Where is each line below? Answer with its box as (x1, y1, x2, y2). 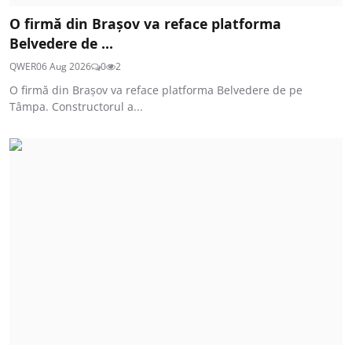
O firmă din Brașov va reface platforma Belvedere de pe (9, 82, 302, 98)
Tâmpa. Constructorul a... (9, 99, 143, 115)
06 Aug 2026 (36, 60, 91, 74)
